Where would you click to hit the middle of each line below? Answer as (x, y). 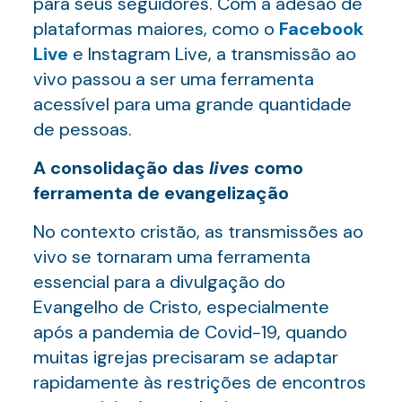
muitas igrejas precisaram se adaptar (185, 357)
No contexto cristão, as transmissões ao (198, 232)
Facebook (321, 29)
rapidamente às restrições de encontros (199, 382)
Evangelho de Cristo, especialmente (181, 307)
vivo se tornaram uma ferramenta (171, 257)
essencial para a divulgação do (159, 282)
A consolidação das (121, 168)
